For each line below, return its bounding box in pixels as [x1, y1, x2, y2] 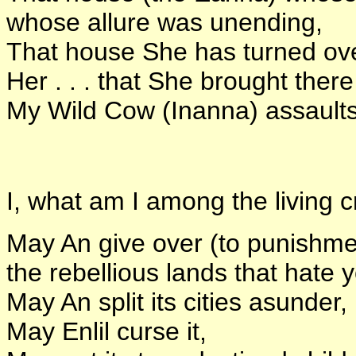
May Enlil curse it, [6, 316, 207, 346]
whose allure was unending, [6, 7, 323, 37]
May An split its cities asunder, [6, 287, 347, 316]
